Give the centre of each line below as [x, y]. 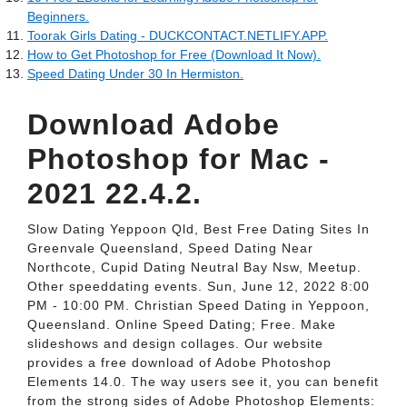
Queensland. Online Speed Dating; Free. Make [182, 324]
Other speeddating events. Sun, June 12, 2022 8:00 [199, 286]
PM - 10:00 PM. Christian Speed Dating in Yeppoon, [199, 305]
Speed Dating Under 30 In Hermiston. [135, 74]
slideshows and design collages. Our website [175, 343]
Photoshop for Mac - [179, 159]
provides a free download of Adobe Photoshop [179, 362]
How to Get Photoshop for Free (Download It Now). [174, 55]
